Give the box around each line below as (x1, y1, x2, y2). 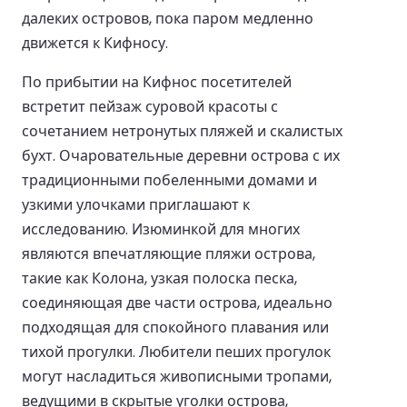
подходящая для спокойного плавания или (22, 316, 329, 338)
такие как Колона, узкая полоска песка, (22, 267, 297, 289)
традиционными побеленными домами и (22, 169, 317, 191)
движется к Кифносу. (22, 32, 168, 54)
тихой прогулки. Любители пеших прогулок (22, 341, 331, 362)
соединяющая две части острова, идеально (22, 292, 333, 313)
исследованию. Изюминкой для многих (22, 218, 300, 240)
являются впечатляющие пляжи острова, (22, 243, 315, 264)
